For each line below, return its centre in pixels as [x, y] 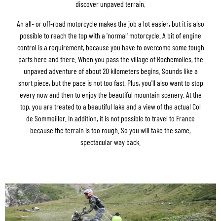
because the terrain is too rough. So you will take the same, [110, 130]
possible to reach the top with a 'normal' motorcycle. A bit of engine [110, 35]
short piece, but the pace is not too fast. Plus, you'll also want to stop [110, 82]
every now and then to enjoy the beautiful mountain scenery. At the [110, 94]
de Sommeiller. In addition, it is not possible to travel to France [110, 118]
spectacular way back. [110, 142]
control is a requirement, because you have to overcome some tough [110, 47]
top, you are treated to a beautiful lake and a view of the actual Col [110, 106]
